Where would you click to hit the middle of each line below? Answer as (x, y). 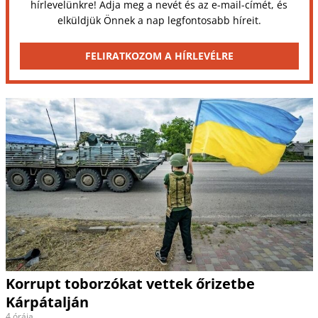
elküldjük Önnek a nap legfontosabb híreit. (159, 21)
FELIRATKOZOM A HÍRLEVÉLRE (159, 56)
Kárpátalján (47, 302)
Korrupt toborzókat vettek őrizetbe (130, 283)
